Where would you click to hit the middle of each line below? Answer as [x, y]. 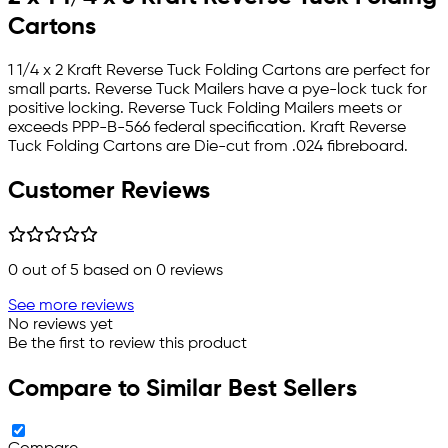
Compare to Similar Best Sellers [182, 389]
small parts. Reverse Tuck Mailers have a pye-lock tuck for [217, 89]
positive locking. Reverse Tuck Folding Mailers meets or [205, 108]
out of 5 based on [87, 271]
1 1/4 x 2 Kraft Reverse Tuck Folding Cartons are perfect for [219, 70]
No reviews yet [60, 325]
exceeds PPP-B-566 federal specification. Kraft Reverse [207, 127]
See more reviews [71, 306]
